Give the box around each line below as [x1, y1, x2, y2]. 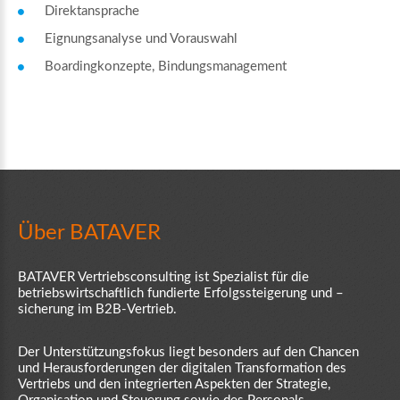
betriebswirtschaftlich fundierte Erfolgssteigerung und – [18, 286, 344, 300]
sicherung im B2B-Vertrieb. [18, 302, 177, 316]
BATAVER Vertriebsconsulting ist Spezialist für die [18, 270, 309, 284]
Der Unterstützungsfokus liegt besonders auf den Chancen [18, 345, 359, 359]
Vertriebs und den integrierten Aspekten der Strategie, [18, 377, 330, 391]
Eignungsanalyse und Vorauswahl [45, 31, 237, 46]
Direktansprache [45, 4, 139, 18]
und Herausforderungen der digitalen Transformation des [18, 361, 346, 375]
